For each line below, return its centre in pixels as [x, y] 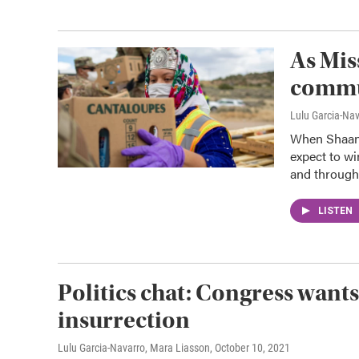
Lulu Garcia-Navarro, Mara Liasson [134, 348]
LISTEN [337, 211]
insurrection [124, 320]
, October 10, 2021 [250, 348]
